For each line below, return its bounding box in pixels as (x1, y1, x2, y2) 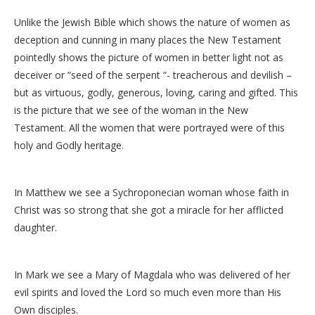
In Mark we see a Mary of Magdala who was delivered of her (14, 267, 290, 281)
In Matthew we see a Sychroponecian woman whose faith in (14, 185, 289, 199)
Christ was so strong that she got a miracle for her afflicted (14, 202, 283, 217)
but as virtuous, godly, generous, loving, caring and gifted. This (14, 85, 298, 99)
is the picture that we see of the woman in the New (14, 103, 248, 117)
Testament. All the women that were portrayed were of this (14, 120, 285, 134)
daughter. (14, 220, 57, 234)
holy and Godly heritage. (14, 138, 124, 152)
